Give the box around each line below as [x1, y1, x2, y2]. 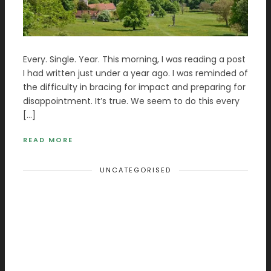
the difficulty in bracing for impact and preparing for [23, 80, 246, 93]
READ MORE [23, 134, 73, 145]
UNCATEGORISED [100, 165, 171, 175]
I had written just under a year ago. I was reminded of [23, 67, 248, 79]
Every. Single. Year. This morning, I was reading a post [23, 53, 246, 65]
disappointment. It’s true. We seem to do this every [23, 94, 240, 107]
